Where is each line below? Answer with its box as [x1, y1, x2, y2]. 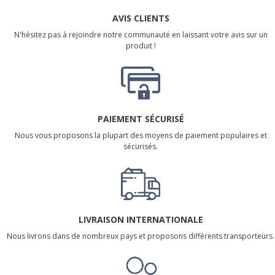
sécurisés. [123, 141, 158, 152]
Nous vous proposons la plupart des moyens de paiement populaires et [14, 130, 267, 141]
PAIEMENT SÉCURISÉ [97, 112, 184, 125]
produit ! [125, 40, 156, 51]
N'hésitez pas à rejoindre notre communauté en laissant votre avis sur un [14, 29, 268, 40]
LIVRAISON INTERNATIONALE [78, 213, 203, 225]
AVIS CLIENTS [112, 12, 169, 24]
